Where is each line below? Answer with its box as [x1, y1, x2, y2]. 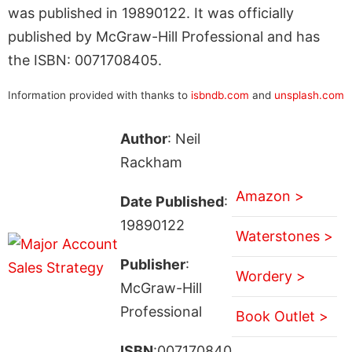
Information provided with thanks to [8, 88, 191, 101]
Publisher [119, 255, 185, 273]
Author [119, 130, 167, 147]
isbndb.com [191, 88, 249, 101]
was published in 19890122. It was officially [8, 4, 294, 21]
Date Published [119, 192, 224, 210]
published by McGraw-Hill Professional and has [8, 27, 320, 45]
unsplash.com [274, 88, 344, 101]
